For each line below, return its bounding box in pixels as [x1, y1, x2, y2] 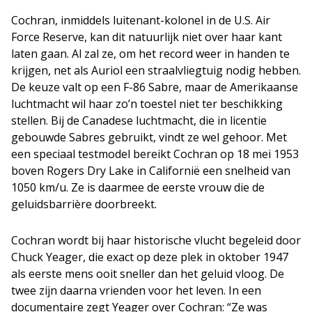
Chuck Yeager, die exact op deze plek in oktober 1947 [11, 249, 288, 265]
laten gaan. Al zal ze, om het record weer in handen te [11, 45, 290, 61]
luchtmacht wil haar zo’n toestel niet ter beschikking [11, 95, 283, 111]
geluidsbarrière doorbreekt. [11, 196, 157, 212]
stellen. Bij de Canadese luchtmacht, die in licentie [11, 112, 267, 128]
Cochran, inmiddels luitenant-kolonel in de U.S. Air [11, 12, 270, 28]
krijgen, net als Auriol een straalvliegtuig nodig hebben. [11, 62, 301, 78]
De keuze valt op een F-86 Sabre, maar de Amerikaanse [11, 79, 298, 95]
